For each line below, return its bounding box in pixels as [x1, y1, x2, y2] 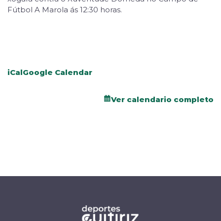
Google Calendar [23, 68, 92, 77]
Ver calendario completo [111, 94, 214, 104]
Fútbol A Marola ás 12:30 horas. [7, 5, 122, 14]
